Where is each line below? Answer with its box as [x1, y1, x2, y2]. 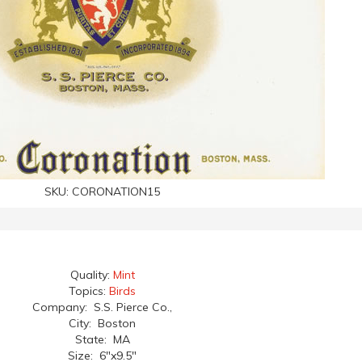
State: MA [74, 332, 130, 347]
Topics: [69, 284, 109, 298]
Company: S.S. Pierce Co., [32, 300, 172, 314]
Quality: [69, 267, 113, 282]
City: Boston [69, 316, 136, 330]
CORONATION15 [72, 184, 160, 199]
